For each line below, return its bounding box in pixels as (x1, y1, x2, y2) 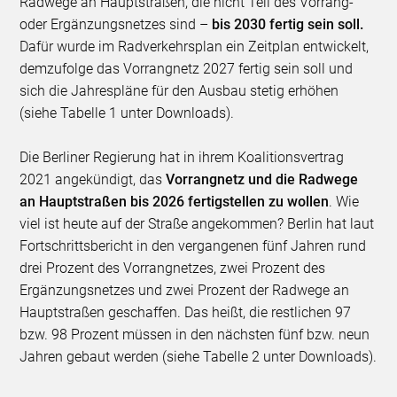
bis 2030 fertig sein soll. (212, 16, 364, 34)
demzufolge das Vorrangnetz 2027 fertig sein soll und (19, 60, 354, 78)
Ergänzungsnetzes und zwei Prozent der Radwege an (19, 282, 350, 300)
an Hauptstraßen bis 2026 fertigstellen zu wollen (19, 193, 330, 211)
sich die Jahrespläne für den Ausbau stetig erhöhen (19, 82, 339, 100)
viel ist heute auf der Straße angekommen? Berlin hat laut (19, 215, 375, 233)
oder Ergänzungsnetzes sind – (19, 16, 213, 34)
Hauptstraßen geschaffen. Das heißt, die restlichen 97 (19, 304, 352, 322)
